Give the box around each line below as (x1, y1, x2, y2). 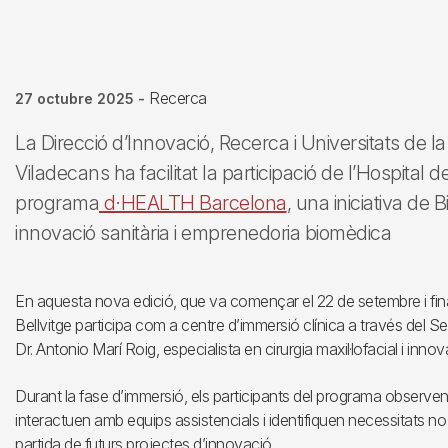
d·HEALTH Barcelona (99, 191, 287, 215)
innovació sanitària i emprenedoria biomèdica (15, 221, 391, 245)
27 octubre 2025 (15, 90, 134, 107)
